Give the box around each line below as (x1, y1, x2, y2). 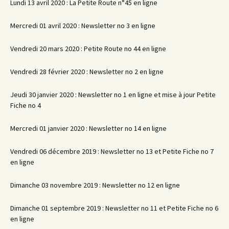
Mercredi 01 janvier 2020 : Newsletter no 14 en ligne (10, 124, 167, 133)
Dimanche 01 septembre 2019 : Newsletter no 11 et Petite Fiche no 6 (10, 203, 218, 213)
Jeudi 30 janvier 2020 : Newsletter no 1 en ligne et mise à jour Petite (10, 90, 216, 100)
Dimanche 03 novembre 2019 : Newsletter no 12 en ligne (10, 180, 180, 190)
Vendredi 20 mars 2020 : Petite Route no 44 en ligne (10, 44, 166, 54)
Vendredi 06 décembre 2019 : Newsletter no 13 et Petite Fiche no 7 (10, 147, 214, 156)
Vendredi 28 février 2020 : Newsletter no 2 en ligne (10, 67, 164, 77)
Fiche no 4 (10, 101, 41, 110)
